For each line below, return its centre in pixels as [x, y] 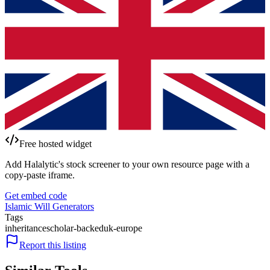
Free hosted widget [55, 143]
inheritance [26, 228]
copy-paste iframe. [40, 175]
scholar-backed [75, 228]
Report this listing [53, 245]
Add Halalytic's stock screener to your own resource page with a [127, 164]
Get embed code [36, 195]
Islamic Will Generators [49, 206]
